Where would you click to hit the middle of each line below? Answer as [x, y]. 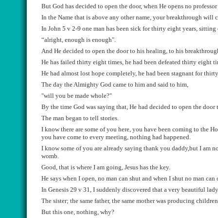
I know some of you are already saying [92, 148]
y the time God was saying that [86, 107]
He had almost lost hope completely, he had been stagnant [118, 73]
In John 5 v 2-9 [62, 28]
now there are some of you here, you [95, 129]
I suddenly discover [119, 190]
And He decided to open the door [86, 51]
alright [53, 40]
